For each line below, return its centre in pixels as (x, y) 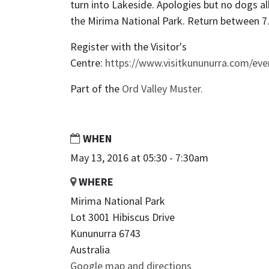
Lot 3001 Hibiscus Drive (122, 217)
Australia (90, 250)
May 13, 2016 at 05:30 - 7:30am (139, 158)
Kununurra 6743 (105, 234)
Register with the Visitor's (128, 47)
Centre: (88, 63)
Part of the (96, 89)
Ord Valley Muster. (162, 89)
